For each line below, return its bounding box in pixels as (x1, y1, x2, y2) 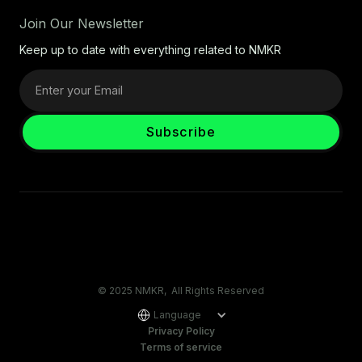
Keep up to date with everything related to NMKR (19, 42, 281, 57)
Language (153, 309, 201, 321)
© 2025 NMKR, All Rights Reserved (98, 284, 264, 297)
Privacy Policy (147, 325, 215, 338)
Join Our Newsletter (19, 15, 144, 32)
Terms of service (140, 341, 222, 354)
